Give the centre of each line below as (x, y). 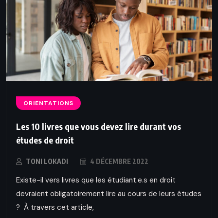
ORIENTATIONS (48, 103)
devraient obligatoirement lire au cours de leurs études (109, 194)
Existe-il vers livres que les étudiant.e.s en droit (96, 180)
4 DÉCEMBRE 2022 (118, 162)
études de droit (45, 140)
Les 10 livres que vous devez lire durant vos (99, 127)
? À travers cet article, (55, 208)
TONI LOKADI (47, 162)
